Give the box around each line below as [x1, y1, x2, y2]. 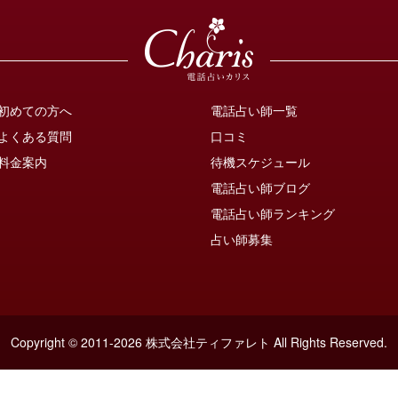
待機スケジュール [211, 152, 310, 171]
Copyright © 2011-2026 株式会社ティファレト [11, 332, 270, 351]
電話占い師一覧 [211, 100, 298, 119]
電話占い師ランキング [211, 203, 335, 222]
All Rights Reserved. [274, 332, 387, 351]
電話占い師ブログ [211, 178, 310, 196]
